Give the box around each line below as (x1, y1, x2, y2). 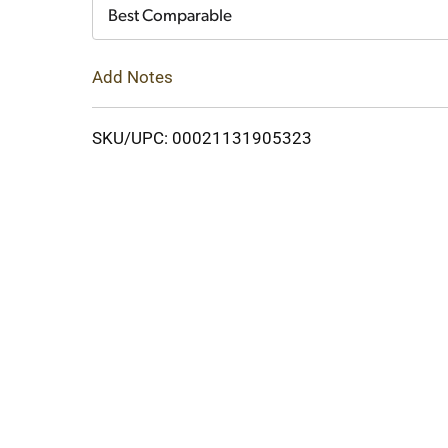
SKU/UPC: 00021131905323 (92, 127, 312, 148)
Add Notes (92, 66, 173, 87)
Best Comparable (108, 8, 232, 25)
